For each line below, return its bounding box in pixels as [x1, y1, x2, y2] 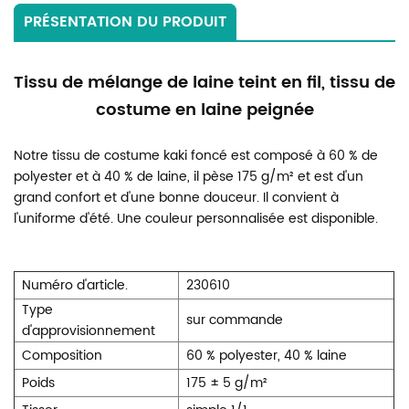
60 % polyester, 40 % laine [186, 345, 347, 367]
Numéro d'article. [22, 275, 128, 297]
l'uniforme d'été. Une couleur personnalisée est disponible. [14, 208, 378, 230]
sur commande [186, 309, 283, 331]
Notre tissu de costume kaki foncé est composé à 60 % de [14, 145, 378, 167]
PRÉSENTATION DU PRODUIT [24, 10, 226, 35]
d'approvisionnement [22, 320, 155, 342]
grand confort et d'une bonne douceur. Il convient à [14, 187, 339, 209]
